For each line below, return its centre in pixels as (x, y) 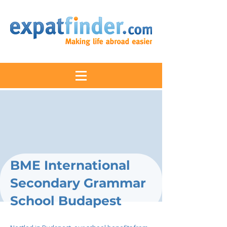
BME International (70, 165)
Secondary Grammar (78, 183)
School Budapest (66, 201)
